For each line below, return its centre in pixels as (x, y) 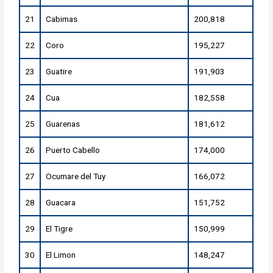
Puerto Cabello (73, 150)
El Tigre (59, 229)
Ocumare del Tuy (76, 176)
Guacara (61, 203)
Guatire (59, 72)
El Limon (61, 255)
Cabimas (62, 19)
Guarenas (63, 124)
